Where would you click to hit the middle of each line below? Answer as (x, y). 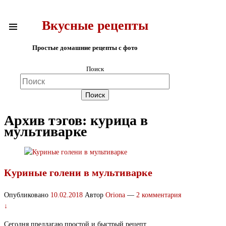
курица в (119, 121)
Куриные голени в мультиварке (78, 172)
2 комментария (159, 195)
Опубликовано (27, 195)
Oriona (115, 195)
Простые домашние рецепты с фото (85, 47)
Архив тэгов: (47, 121)
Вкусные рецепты (95, 26)
